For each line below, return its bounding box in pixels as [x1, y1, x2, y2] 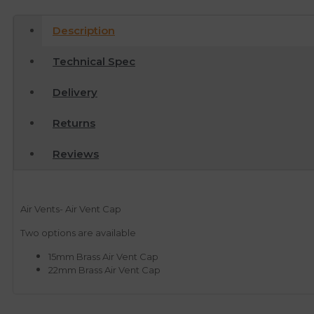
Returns [53, 116, 95, 130]
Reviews [53, 147, 99, 161]
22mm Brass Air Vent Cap [48, 264, 161, 276]
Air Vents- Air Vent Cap [20, 203, 121, 215]
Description [53, 24, 115, 38]
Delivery [53, 86, 97, 100]
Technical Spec [53, 55, 135, 69]
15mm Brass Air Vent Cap [48, 251, 158, 263]
